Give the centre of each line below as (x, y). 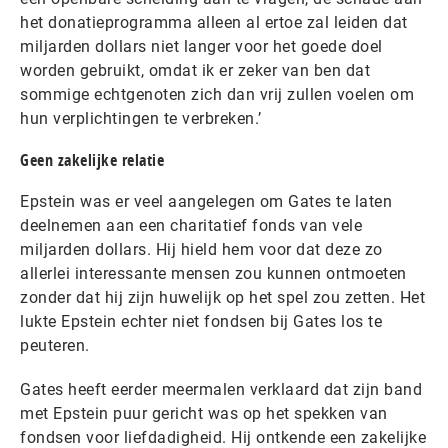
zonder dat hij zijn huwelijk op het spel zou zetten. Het (222, 298)
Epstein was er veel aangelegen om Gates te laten (206, 202)
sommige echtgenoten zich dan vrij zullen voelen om (217, 95)
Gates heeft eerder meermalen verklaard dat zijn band (221, 390)
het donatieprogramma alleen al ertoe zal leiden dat (214, 23)
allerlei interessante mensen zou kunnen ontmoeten (213, 274)
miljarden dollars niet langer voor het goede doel (201, 47)
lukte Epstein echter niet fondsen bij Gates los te (201, 322)
